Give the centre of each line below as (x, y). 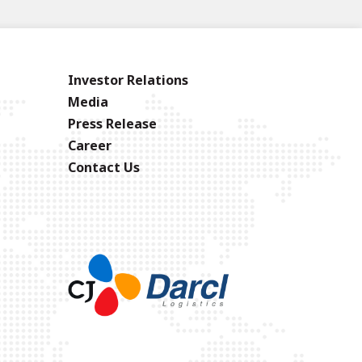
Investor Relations (128, 80)
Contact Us (104, 167)
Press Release (112, 123)
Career (90, 145)
